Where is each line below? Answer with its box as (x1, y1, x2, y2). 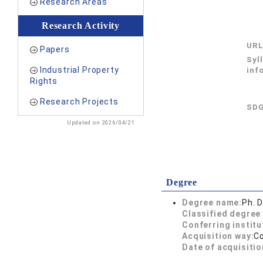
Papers (39, 45, 70, 54)
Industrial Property (39, 65, 119, 75)
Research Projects (39, 97, 119, 106)
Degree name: (182, 198, 242, 207)
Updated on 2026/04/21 (67, 119, 135, 126)
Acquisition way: (182, 231, 254, 241)
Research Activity (41, 21, 120, 31)
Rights (30, 76, 58, 86)
